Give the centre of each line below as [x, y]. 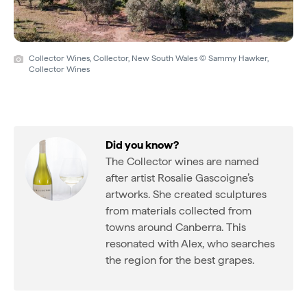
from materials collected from [179, 210]
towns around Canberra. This [176, 227]
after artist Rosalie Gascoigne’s [180, 177]
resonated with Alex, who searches [190, 243]
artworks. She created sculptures [186, 194]
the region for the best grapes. [180, 260]
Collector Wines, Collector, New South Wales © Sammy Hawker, [149, 58]
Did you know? [142, 145]
